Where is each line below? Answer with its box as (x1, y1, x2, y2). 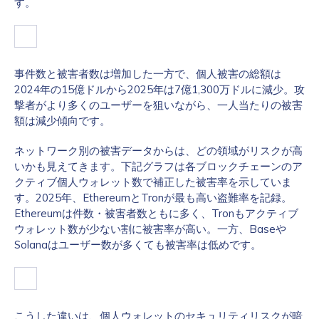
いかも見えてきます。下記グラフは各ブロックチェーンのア (14, 159, 303, 173)
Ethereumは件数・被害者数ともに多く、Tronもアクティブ (14, 206, 298, 220)
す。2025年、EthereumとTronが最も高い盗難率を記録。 (14, 191, 292, 204)
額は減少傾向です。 (14, 114, 110, 127)
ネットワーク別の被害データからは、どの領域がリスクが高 (14, 144, 303, 157)
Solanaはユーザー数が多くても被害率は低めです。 (14, 238, 261, 251)
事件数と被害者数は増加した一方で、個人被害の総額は (14, 67, 281, 80)
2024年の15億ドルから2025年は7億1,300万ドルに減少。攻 (14, 83, 305, 96)
